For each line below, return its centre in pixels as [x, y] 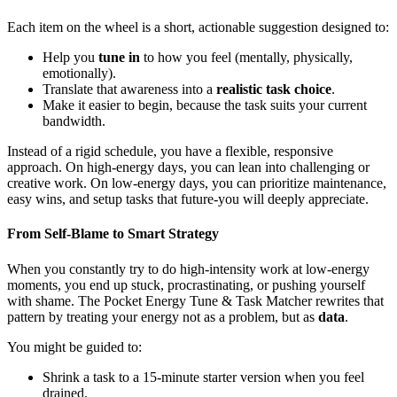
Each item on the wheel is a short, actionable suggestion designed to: [198, 27]
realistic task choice [274, 90]
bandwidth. [74, 121]
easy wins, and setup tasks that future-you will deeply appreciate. [188, 199]
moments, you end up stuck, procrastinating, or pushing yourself [186, 284]
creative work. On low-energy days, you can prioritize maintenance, [197, 183]
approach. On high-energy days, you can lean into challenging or [188, 167]
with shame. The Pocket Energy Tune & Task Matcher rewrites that [195, 300]
